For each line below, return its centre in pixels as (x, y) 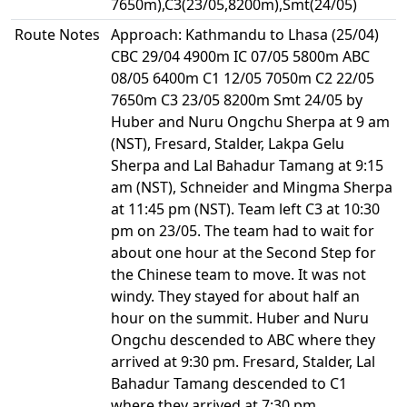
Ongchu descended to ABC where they (243, 340)
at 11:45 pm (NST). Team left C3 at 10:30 (245, 209)
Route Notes (57, 35)
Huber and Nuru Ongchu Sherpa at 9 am (250, 122)
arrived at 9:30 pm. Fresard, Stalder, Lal (243, 362)
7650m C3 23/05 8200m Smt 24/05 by (237, 100)
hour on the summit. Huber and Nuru (240, 318)
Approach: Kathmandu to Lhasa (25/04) (245, 35)
